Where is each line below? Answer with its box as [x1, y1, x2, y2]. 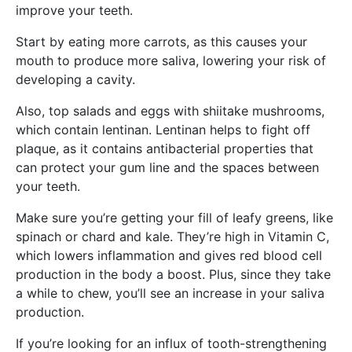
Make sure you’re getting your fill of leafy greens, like [16, 209, 333, 225]
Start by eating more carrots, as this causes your [16, 33, 307, 49]
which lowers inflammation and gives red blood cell [16, 247, 322, 263]
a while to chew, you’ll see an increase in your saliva [16, 284, 324, 301]
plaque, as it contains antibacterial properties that [16, 140, 313, 156]
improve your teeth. [16, 2, 133, 18]
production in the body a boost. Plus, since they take [16, 266, 331, 282]
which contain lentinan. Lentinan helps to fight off [16, 121, 310, 137]
